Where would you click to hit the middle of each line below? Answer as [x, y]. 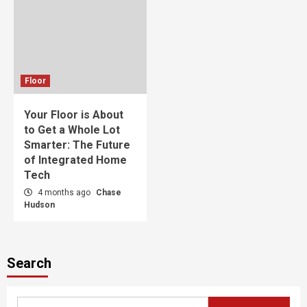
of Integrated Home [75, 160]
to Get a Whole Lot [72, 130]
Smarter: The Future [77, 145]
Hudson [39, 205]
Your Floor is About [74, 114]
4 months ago [64, 192]
